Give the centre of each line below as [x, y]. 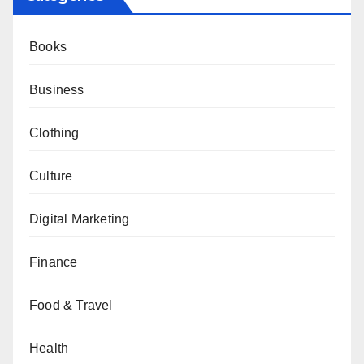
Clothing [54, 132]
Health [49, 348]
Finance [54, 262]
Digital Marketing [80, 219]
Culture [51, 175]
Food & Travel [71, 305]
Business [57, 89]
